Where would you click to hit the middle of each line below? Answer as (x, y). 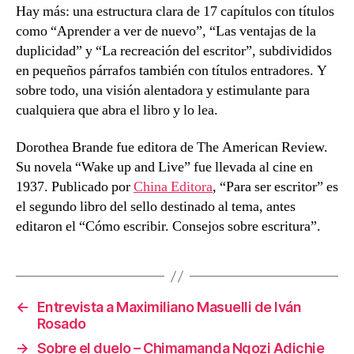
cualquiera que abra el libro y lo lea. (117, 110)
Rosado (61, 324)
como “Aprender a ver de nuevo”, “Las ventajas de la (166, 31)
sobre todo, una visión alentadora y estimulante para (163, 90)
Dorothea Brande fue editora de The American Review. (172, 148)
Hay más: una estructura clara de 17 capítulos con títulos (175, 11)
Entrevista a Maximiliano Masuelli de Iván (169, 307)
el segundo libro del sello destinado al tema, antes (156, 207)
